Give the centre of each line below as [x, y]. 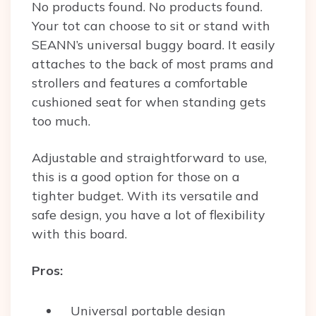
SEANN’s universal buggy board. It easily [153, 45]
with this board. [81, 234]
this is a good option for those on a [136, 177]
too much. [61, 121]
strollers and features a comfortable [140, 83]
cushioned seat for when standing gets [149, 102]
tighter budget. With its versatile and [145, 196]
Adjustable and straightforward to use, [149, 158]
